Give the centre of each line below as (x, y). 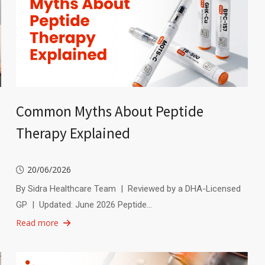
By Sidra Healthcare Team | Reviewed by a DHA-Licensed (128, 188)
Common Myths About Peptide (109, 111)
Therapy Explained (73, 133)
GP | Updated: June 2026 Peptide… (84, 204)
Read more (37, 222)
